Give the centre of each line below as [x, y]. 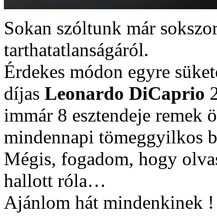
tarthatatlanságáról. [76, 50]
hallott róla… [55, 181]
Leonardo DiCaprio [125, 93]
